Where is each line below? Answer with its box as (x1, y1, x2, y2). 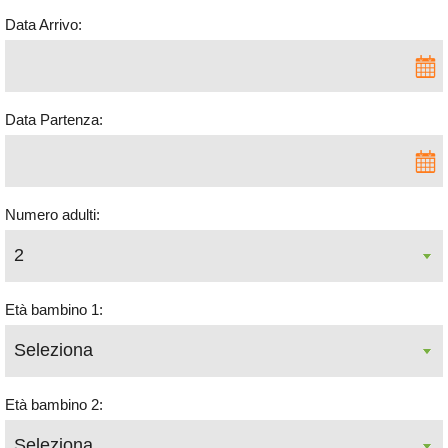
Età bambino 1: (5, 300, 103, 318)
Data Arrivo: (5, 15, 82, 33)
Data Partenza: (5, 110, 103, 128)
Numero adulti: (5, 205, 100, 223)
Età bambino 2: (5, 395, 103, 413)
